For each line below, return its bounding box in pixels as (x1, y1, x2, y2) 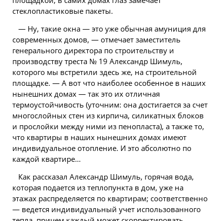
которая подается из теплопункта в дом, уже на (12, 183, 184, 192)
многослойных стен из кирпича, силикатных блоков (12, 110, 204, 120)
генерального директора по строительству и (12, 45, 174, 55)
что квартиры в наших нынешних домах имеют (12, 132, 186, 142)
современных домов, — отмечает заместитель (12, 35, 181, 44)
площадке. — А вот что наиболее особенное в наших (12, 78, 206, 88)
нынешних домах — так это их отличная (12, 89, 160, 99)
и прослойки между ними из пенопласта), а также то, (12, 121, 204, 131)
